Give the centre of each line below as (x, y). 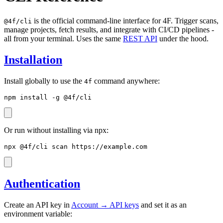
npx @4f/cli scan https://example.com (76, 146)
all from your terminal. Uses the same (63, 38)
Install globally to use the (44, 81)
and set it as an (163, 205)
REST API (140, 38)
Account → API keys (105, 205)
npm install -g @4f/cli (48, 97)
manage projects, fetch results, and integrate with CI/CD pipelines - (109, 29)
